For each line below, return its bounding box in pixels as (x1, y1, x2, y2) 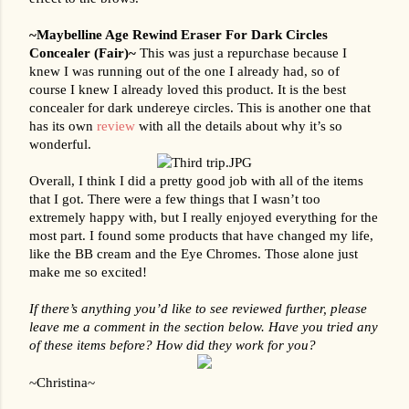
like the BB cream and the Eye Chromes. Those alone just (29, 246, 358, 261)
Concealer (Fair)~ (29, 45, 140, 60)
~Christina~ (29, 374, 95, 390)
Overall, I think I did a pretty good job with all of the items (29, 173, 363, 188)
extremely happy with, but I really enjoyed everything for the (29, 209, 378, 225)
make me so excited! (29, 264, 147, 279)
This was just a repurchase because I (140, 45, 347, 60)
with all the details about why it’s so (135, 118, 342, 133)
